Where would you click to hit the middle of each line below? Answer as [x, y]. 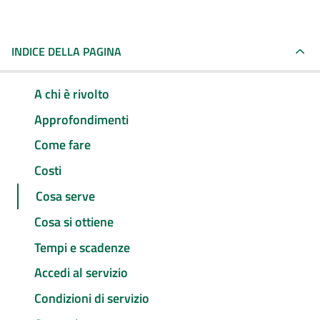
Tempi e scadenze [82, 247]
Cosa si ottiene [74, 221]
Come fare [62, 145]
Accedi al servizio [81, 273]
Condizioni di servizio [92, 299]
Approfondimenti [81, 119]
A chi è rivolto [72, 94]
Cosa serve [65, 196]
